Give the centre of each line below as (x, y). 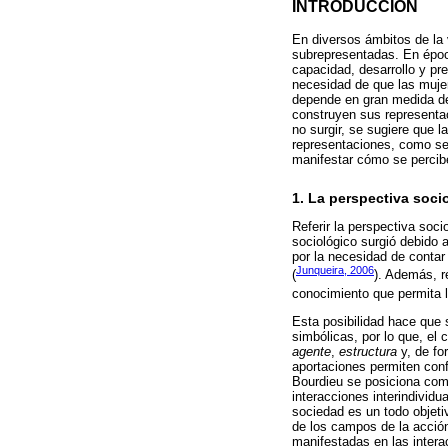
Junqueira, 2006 (335, 270)
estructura (368, 352)
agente (311, 352)
